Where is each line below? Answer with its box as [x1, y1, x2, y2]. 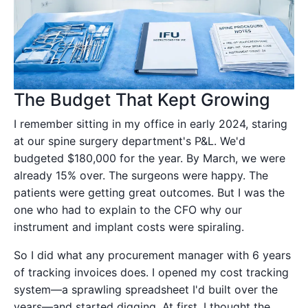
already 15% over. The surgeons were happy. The [14, 168, 268, 182]
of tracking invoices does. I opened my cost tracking [14, 265, 289, 279]
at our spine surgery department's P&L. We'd [14, 133, 245, 148]
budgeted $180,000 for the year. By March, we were [14, 151, 285, 165]
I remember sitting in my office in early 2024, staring [14, 116, 287, 131]
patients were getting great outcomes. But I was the [14, 185, 285, 199]
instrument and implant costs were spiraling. [14, 219, 244, 234]
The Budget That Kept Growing [14, 89, 270, 110]
